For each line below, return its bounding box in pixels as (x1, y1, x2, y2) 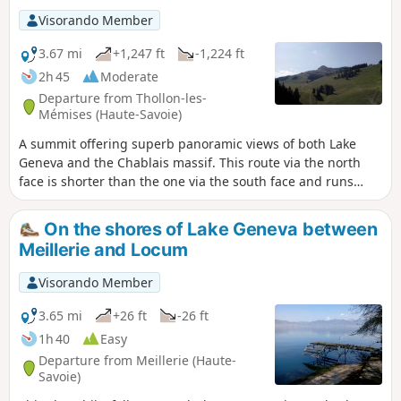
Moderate (100, 67, 158, 85)
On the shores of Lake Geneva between (39, 218, 378, 240)
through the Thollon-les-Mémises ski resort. (19, 191, 282, 209)
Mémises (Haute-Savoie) (38, 106, 182, 124)
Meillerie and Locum (19, 239, 188, 261)
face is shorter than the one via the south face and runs (19, 172, 354, 190)
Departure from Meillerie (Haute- (38, 351, 236, 369)
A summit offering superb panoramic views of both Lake (19, 134, 356, 152)
